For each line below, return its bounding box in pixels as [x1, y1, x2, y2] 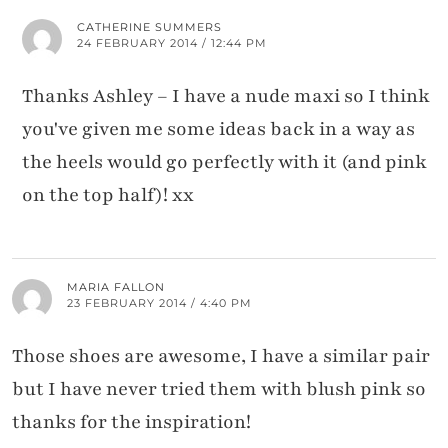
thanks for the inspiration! [12, 408, 251, 435]
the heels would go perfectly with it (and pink [22, 148, 427, 175]
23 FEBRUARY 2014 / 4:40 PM [67, 295, 252, 310]
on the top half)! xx [22, 181, 194, 208]
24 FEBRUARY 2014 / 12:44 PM [77, 35, 267, 50]
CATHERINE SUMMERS [77, 19, 222, 34]
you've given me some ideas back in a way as [22, 115, 415, 142]
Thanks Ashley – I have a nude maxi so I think [22, 82, 430, 109]
